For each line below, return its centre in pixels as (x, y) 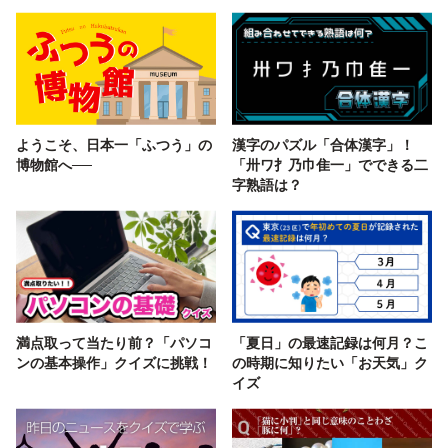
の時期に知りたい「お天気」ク (330, 362)
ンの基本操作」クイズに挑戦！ (116, 362)
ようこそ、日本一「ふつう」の (114, 144)
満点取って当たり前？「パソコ (114, 342)
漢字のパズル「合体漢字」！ (323, 144)
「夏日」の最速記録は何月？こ (330, 342)
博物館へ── (54, 164)
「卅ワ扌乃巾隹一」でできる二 (330, 164)
